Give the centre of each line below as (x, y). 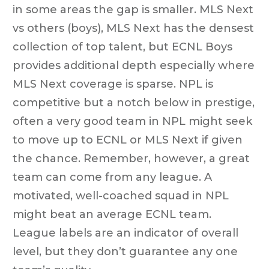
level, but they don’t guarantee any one (125, 251)
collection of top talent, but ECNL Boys (122, 47)
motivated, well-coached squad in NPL (121, 195)
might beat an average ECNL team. (112, 214)
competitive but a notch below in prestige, (134, 102)
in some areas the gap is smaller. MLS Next (133, 9)
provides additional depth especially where (134, 65)
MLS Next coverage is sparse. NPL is (113, 84)
